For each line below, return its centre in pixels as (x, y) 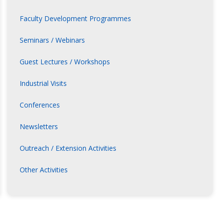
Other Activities (44, 170)
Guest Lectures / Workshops (65, 62)
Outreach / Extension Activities (68, 148)
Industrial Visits (43, 83)
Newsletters (39, 127)
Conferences (40, 105)
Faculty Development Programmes (75, 19)
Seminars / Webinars (52, 40)
